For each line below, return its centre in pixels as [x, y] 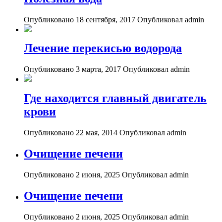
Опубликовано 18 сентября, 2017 [80, 19]
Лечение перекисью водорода [103, 48]
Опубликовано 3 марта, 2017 [72, 69]
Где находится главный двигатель [115, 98]
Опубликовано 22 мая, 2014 [71, 133]
